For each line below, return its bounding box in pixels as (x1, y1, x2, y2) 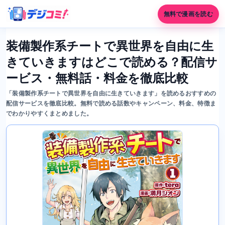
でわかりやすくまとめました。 (6, 110, 93, 117)
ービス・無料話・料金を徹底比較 (6, 71, 188, 85)
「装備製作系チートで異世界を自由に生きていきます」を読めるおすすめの (6, 90, 216, 97)
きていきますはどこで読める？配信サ (6, 55, 217, 69)
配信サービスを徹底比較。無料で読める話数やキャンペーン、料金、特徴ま (6, 100, 216, 107)
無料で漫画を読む (163, 10, 213, 18)
